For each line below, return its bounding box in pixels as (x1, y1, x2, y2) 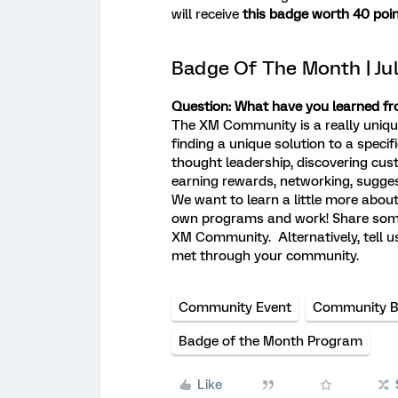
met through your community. (171, 247, 359, 264)
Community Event (179, 298, 291, 315)
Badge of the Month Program (179, 332, 362, 349)
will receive (171, 5, 243, 22)
